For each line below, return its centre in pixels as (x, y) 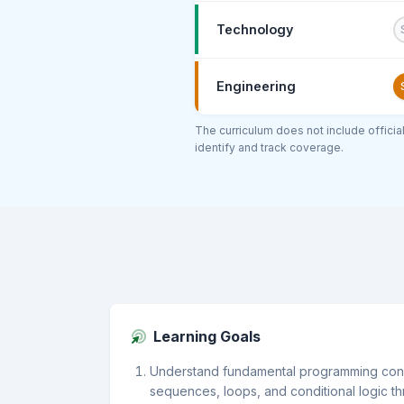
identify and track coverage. (269, 147)
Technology (254, 30)
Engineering (256, 87)
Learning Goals (207, 336)
